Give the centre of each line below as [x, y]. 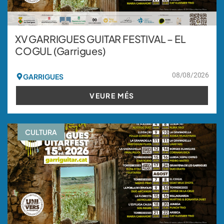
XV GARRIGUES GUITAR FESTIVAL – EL [100, 38]
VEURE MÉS [112, 95]
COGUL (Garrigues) [60, 50]
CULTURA [41, 132]
